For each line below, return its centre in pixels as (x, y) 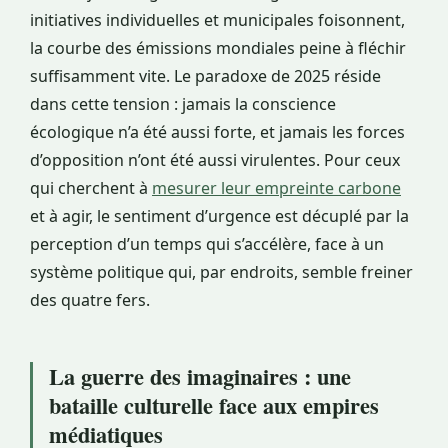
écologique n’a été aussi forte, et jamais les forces (217, 132)
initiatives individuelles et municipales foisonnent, (217, 20)
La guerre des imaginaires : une (200, 377)
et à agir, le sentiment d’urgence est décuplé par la (219, 216)
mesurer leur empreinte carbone (276, 188)
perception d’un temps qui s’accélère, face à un (207, 244)
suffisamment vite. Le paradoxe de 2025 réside (205, 76)
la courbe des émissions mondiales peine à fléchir (218, 48)
